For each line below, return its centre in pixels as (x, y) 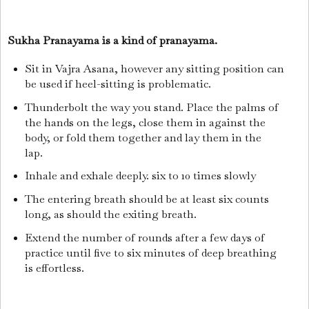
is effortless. (56, 268)
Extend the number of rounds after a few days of (144, 238)
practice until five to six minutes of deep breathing (150, 253)
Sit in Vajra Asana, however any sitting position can (154, 68)
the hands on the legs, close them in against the (145, 122)
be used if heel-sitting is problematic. (119, 83)
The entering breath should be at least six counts (147, 199)
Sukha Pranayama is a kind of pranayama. (114, 40)
